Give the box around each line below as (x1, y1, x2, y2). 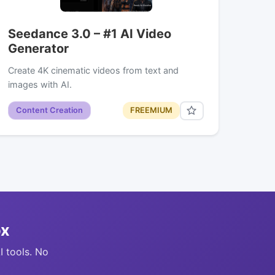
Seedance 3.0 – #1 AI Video (8, 26, 172, 41)
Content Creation (16, 106, 83, 115)
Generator (8, 41, 69, 56)
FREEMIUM (130, 106, 172, 115)
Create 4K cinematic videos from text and (8, 64, 179, 76)
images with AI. (8, 79, 72, 90)
